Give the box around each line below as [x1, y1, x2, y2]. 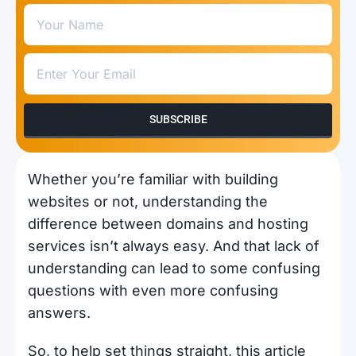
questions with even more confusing [28, 282, 278, 299]
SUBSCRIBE [149, 113, 207, 126]
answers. [28, 304, 91, 321]
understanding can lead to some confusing [28, 260, 320, 277]
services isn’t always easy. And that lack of [28, 238, 319, 254]
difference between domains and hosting [28, 215, 308, 232]
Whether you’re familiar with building [28, 171, 278, 188]
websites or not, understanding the [28, 193, 268, 210]
